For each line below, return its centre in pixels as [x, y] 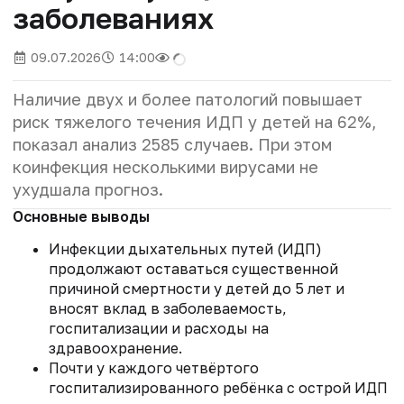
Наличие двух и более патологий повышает [188, 100]
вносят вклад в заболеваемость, [168, 309]
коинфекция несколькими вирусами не [165, 167]
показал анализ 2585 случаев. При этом [172, 145]
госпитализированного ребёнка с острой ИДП [218, 388]
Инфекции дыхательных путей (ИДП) [185, 249]
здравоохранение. [115, 349]
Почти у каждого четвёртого [154, 368]
